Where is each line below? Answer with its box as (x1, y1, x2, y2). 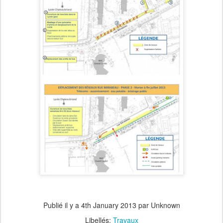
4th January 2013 (81, 200, 136, 210)
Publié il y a (43, 200, 81, 210)
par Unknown (136, 200, 180, 210)
